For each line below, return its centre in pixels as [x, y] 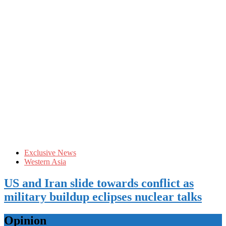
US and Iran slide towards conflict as [99, 183]
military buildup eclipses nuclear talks [103, 196]
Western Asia [45, 161]
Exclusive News [50, 152]
